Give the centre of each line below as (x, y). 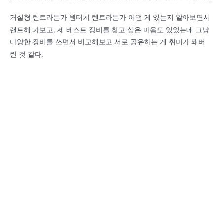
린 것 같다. (27, 54)
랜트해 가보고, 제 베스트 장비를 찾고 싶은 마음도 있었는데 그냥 (110, 29)
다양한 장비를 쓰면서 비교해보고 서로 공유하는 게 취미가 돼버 (108, 42)
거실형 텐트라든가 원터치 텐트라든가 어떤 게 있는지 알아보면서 (110, 17)
